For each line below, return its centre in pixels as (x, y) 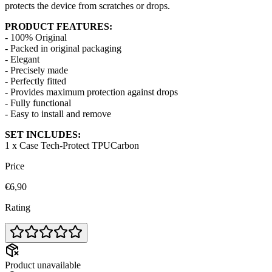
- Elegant (22, 59)
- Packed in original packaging (63, 48)
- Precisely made (36, 70)
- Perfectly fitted (36, 81)
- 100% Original (36, 37)
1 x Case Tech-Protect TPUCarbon (72, 145)
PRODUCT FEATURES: (59, 26)
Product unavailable (43, 265)
